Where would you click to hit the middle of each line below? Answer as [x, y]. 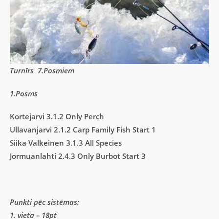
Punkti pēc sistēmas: [44, 202]
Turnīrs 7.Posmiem [42, 71]
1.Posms [24, 94]
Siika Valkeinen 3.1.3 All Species [66, 143]
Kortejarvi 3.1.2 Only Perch [57, 117]
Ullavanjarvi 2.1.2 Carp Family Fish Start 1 [83, 130]
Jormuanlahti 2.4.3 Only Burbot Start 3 [78, 156]
